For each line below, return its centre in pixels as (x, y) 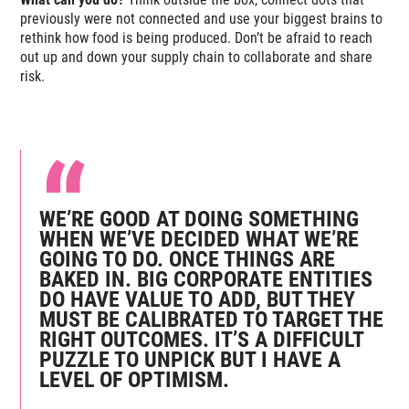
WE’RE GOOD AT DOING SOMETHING (199, 220)
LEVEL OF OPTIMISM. (135, 380)
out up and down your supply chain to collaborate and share (197, 58)
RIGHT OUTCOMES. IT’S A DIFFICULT (202, 340)
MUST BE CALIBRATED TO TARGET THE (212, 320)
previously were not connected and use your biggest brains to (202, 19)
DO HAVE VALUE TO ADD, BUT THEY (198, 300)
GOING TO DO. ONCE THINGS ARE (188, 260)
